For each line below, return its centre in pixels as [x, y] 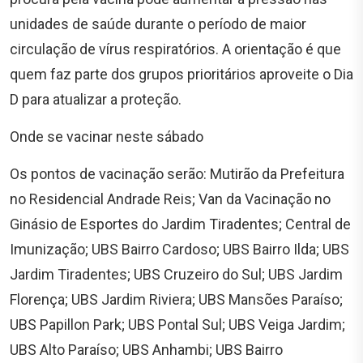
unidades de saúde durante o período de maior [158, 23]
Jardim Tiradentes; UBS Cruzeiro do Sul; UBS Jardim [176, 274]
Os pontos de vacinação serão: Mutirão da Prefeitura [177, 173]
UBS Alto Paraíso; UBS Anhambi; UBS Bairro [146, 349]
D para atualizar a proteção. [96, 99]
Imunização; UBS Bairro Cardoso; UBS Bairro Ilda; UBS [179, 249]
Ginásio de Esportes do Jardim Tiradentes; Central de [180, 224]
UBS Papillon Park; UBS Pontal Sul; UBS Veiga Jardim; [177, 324]
